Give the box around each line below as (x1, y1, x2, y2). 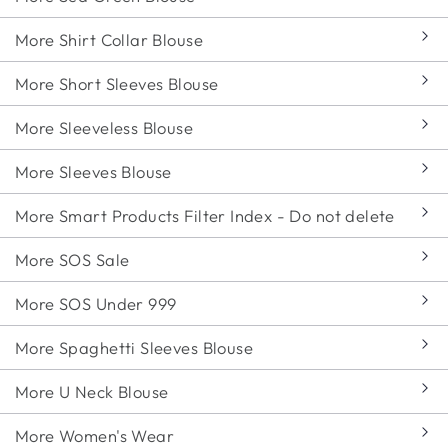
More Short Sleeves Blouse (15, 72, 219, 94)
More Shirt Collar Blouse (15, 28, 203, 50)
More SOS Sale (15, 248, 130, 270)
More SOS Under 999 (15, 292, 177, 314)
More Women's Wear (15, 424, 175, 446)
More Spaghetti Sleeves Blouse (15, 336, 254, 358)
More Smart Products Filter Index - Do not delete (15, 204, 395, 226)
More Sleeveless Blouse (15, 116, 194, 138)
